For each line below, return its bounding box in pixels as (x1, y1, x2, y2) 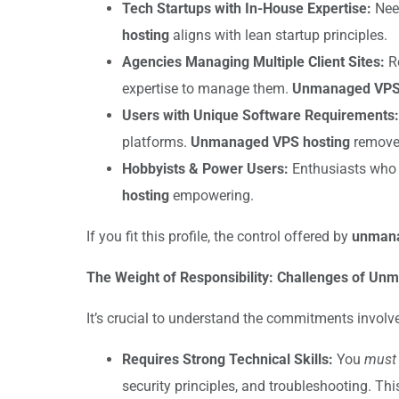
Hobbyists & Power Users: (122, 159, 289, 177)
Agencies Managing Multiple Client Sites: (122, 53, 385, 70)
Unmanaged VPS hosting (191, 133, 350, 151)
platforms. (122, 133, 191, 151)
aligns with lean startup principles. (169, 26, 387, 44)
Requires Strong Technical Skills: (122, 350, 333, 368)
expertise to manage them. (122, 79, 292, 97)
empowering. (169, 186, 254, 204)
